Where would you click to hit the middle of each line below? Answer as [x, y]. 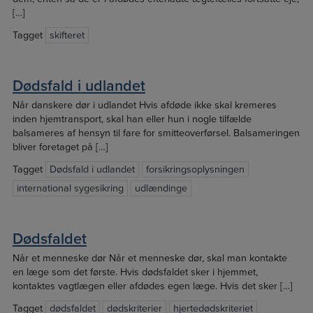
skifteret [67, 36]
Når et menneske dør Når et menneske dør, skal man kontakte [150, 259]
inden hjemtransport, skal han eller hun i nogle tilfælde [132, 119]
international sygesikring [70, 189]
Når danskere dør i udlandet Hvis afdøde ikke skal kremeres [144, 105]
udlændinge [161, 189]
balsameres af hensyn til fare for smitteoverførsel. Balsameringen [156, 133]
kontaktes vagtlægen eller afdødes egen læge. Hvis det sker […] [152, 286]
